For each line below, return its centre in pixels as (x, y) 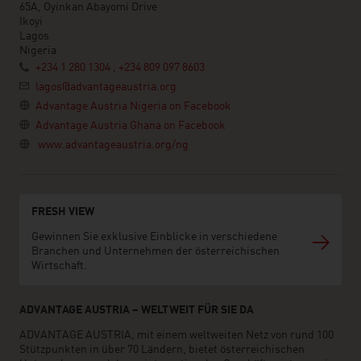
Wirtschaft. (59, 266)
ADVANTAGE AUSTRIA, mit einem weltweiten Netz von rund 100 (176, 335)
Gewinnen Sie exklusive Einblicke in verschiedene (154, 237)
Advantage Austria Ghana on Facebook (131, 126)
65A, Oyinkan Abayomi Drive (88, 7)
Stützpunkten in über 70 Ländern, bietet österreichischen (162, 350)
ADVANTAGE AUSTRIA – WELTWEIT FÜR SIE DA (137, 310)
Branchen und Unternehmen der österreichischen (156, 251)
